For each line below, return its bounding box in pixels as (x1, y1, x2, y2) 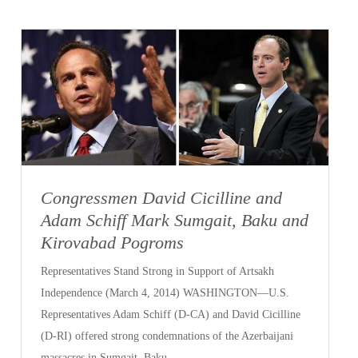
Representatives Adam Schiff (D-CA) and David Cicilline (41, 308, 301, 321)
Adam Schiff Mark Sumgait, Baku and (41, 209, 309, 230)
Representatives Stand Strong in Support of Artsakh (41, 265, 275, 278)
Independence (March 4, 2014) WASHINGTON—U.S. (41, 287, 290, 300)
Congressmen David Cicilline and (41, 187, 283, 208)
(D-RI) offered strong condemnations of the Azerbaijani (41, 330, 294, 343)
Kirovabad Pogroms (41, 232, 185, 253)
